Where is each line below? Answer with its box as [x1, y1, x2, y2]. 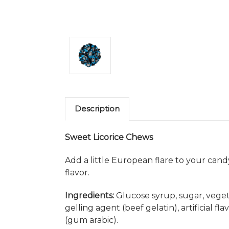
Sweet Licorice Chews [65, 132, 153, 142]
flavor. [65, 167, 89, 177]
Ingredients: [65, 190, 114, 200]
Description [74, 103, 120, 113]
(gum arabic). [65, 215, 118, 225]
